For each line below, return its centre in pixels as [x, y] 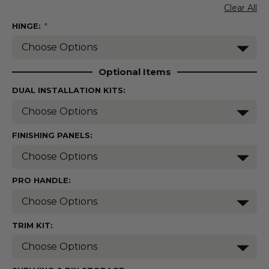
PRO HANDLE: [41, 180]
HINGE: [28, 26]
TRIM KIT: [32, 225]
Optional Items [134, 72]
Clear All [240, 8]
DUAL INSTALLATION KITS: [69, 90]
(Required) [69, 26]
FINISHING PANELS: [52, 135]
